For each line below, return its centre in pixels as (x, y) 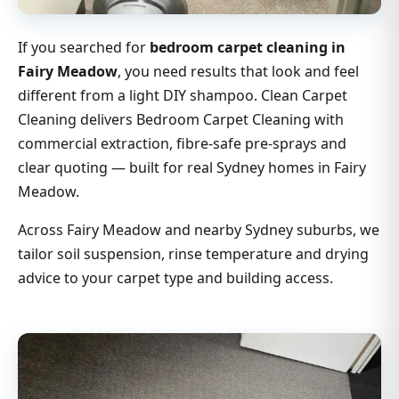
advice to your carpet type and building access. (175, 278)
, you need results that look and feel (238, 72)
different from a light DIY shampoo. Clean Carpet (183, 96)
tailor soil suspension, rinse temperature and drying (193, 254)
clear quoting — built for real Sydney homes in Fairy (192, 168)
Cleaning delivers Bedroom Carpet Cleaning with (181, 120)
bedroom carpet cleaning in (248, 48)
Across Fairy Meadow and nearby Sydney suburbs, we (199, 230)
